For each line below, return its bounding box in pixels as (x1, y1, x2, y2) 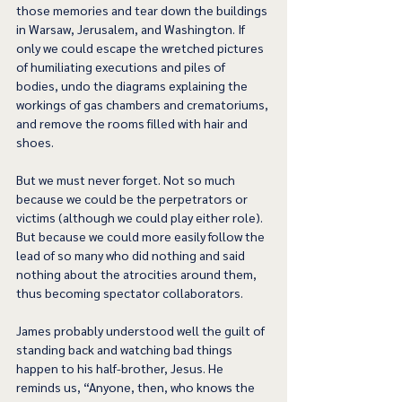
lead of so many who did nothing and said (16, 247, 248, 264)
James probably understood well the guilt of (16, 322, 267, 339)
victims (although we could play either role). (16, 209, 266, 226)
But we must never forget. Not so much (16, 171, 238, 188)
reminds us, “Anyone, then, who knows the (16, 379, 258, 396)
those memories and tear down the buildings (16, 2, 270, 19)
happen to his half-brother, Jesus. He (16, 360, 226, 377)
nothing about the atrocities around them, (16, 266, 259, 283)
